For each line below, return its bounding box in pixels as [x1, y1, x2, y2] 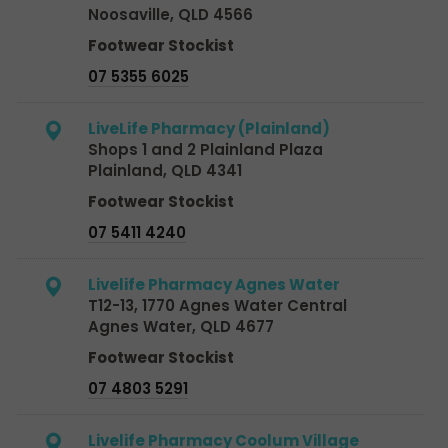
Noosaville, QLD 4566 [88, 3, 253, 25]
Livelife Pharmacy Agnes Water [88, 273, 340, 295]
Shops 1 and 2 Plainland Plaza [88, 138, 323, 160]
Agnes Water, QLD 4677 [88, 315, 274, 337]
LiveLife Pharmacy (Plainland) [88, 117, 330, 139]
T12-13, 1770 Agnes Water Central [88, 294, 347, 316]
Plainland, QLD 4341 [88, 159, 242, 181]
